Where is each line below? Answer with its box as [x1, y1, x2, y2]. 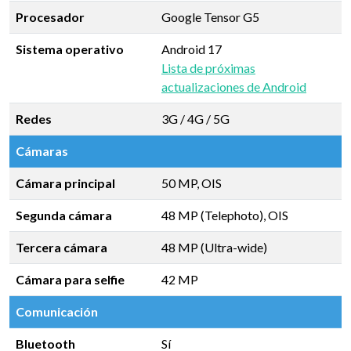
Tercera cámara [16, 240, 107, 255]
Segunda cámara [16, 208, 112, 223]
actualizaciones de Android [161, 79, 306, 94]
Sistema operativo [16, 42, 124, 56]
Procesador [16, 9, 85, 24]
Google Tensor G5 [161, 9, 259, 24]
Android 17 [161, 42, 222, 56]
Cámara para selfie [16, 272, 125, 287]
